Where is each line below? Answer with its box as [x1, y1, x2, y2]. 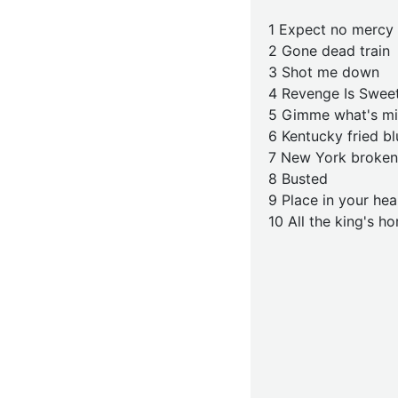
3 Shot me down [268, 63, 379, 81]
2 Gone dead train [268, 42, 390, 60]
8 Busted [268, 170, 328, 187]
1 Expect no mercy [268, 20, 394, 38]
